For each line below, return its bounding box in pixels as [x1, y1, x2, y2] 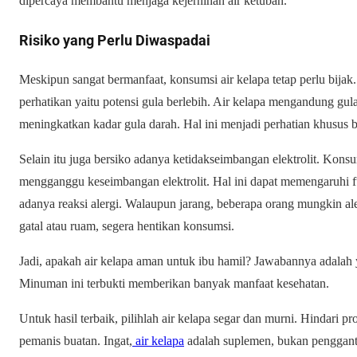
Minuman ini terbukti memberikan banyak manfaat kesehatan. [19, 276, 329, 290]
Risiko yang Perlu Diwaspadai [19, 31, 210, 49]
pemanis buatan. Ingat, [19, 333, 132, 347]
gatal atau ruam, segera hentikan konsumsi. [19, 218, 234, 233]
